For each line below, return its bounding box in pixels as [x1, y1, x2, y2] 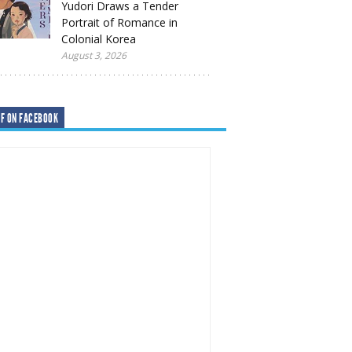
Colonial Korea [61, 31, 136, 46]
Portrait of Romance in [61, 15, 178, 30]
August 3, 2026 [61, 49, 126, 62]
